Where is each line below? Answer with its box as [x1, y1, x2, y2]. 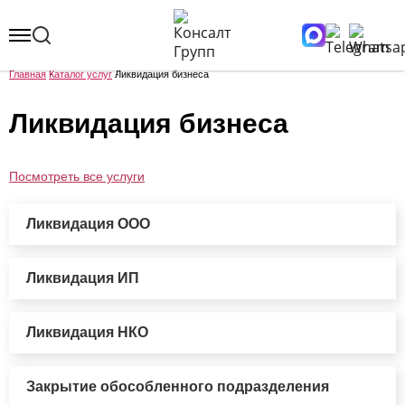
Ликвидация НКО [26, 325, 148, 340]
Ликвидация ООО [26, 216, 150, 231]
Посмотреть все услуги [9, 169, 145, 184]
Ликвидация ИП [26, 270, 139, 286]
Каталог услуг [49, 69, 112, 80]
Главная [9, 69, 46, 80]
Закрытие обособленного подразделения [26, 379, 329, 394]
